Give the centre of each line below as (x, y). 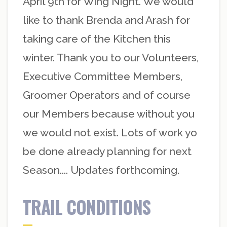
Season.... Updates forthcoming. (101, 170)
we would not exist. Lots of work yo (110, 133)
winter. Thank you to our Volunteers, (111, 58)
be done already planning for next (107, 152)
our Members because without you (109, 114)
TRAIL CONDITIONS (87, 207)
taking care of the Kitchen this (97, 39)
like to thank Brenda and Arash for (106, 20)
